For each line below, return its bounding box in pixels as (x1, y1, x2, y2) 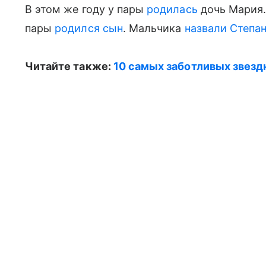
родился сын (55, 22, 123, 34)
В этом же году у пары (25, 3, 147, 15)
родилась (147, 3, 198, 15)
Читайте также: (25, 60, 113, 72)
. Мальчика (122, 22, 185, 34)
